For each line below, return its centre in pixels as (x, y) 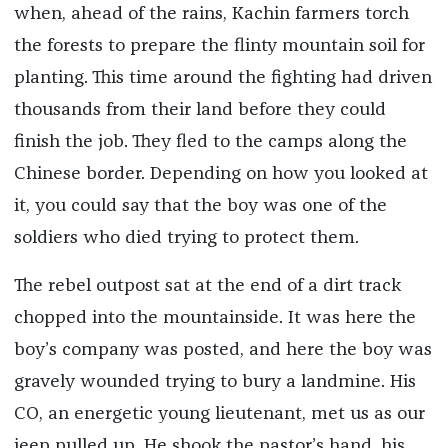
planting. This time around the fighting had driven (222, 78)
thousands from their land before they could (199, 110)
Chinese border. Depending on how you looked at (220, 174)
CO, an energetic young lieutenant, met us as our (219, 414)
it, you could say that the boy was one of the (200, 206)
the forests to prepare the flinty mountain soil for (219, 46)
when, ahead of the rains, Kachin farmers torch (211, 14)
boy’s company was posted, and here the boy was (222, 350)
